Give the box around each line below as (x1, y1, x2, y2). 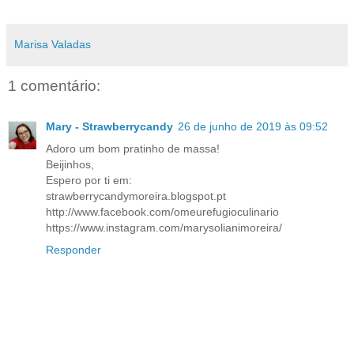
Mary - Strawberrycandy (46, 120, 173, 134)
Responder (46, 243, 101, 257)
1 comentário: (8, 77, 100, 94)
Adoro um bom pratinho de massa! (46, 142, 220, 156)
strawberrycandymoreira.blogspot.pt (46, 190, 226, 203)
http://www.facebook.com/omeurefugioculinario (46, 205, 279, 219)
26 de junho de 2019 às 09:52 (178, 120, 328, 134)
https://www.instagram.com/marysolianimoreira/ (46, 221, 282, 235)
